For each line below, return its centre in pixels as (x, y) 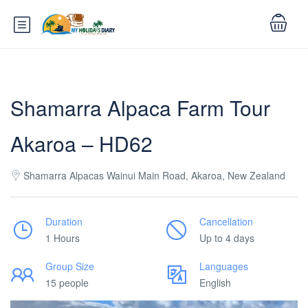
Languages (224, 266)
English (215, 283)
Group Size (70, 266)
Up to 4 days (227, 238)
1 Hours (63, 238)
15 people (67, 283)
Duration (64, 221)
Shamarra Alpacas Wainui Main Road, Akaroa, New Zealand (154, 175)
